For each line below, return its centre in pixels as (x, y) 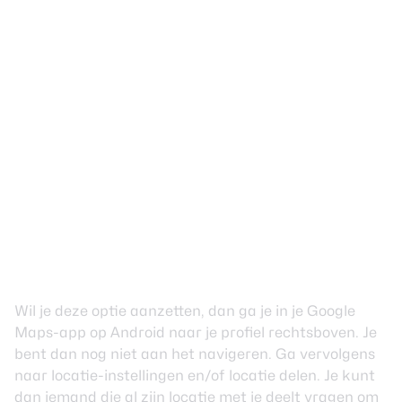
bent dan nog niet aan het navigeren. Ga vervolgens (195, 354)
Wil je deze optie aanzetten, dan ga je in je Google (185, 311)
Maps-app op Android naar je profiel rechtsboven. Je (196, 332)
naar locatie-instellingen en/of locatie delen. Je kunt (195, 376)
